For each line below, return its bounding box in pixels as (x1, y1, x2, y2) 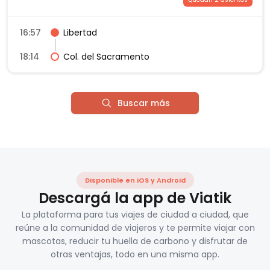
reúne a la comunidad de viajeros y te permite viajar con (15, 222, 255, 234)
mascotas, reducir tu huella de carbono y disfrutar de (22, 235, 248, 248)
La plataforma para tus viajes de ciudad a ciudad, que (21, 209, 249, 221)
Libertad (63, 27, 97, 39)
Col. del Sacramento (63, 51, 149, 63)
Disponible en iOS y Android (84, 175, 186, 186)
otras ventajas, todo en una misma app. (51, 248, 219, 261)
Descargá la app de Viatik (39, 188, 231, 209)
